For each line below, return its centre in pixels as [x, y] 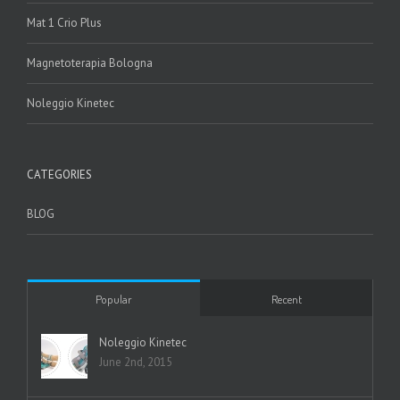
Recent [286, 300]
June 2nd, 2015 [136, 362]
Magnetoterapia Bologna [90, 63]
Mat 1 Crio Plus [64, 23]
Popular [114, 300]
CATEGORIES [59, 175]
